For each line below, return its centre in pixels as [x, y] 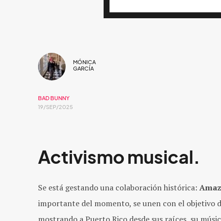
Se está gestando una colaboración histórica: [119, 187]
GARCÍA [83, 68]
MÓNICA [84, 62]
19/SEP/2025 [55, 107]
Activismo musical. [119, 157]
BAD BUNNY [54, 98]
